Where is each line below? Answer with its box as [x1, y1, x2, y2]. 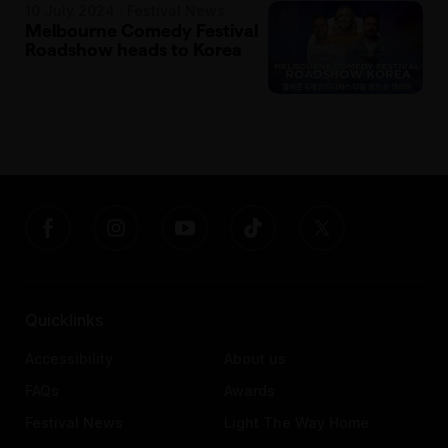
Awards [223, 382, 275, 400]
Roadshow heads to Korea [24, 39, 242, 59]
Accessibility [24, 350, 113, 368]
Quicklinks [24, 310, 103, 331]
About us [223, 350, 286, 368]
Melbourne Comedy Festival [24, 20, 258, 40]
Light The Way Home [223, 414, 369, 432]
